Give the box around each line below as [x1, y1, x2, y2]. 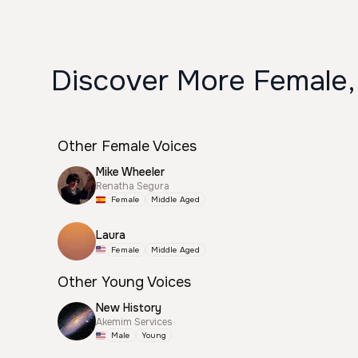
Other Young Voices [58, 273, 191, 291]
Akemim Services [96, 316, 173, 328]
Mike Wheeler [96, 165, 165, 179]
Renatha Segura [96, 180, 169, 193]
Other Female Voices [58, 137, 197, 155]
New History [96, 300, 161, 315]
